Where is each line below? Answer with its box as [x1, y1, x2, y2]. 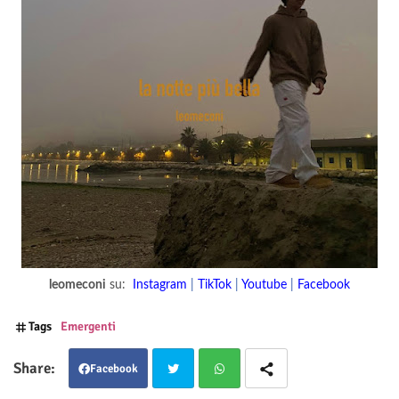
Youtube [241, 279, 287, 292]
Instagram [133, 279, 187, 292]
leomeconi [49, 279, 106, 292]
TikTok [198, 279, 232, 292]
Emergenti [61, 319, 116, 335]
